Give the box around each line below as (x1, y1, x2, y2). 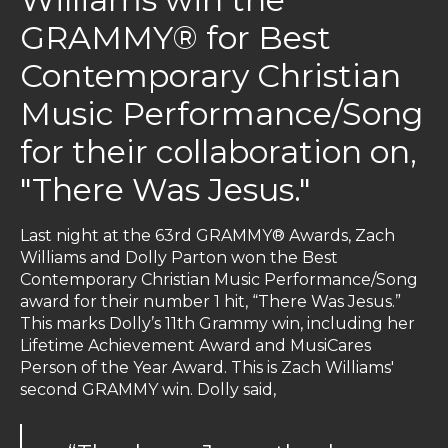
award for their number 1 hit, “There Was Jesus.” (20, 292, 401, 312)
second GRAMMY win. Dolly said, (20, 380, 276, 400)
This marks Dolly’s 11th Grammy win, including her (20, 314, 415, 334)
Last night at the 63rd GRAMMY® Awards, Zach (20, 226, 395, 246)
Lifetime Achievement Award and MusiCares (20, 336, 371, 356)
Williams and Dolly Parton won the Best (20, 248, 338, 268)
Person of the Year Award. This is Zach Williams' (20, 358, 394, 378)
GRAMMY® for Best (20, 18, 331, 58)
